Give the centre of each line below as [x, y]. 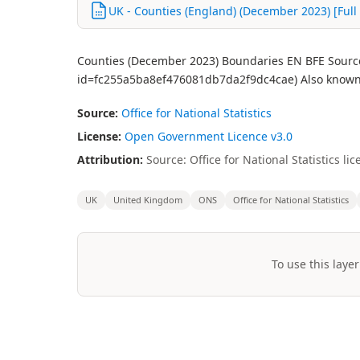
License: [99, 136]
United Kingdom [148, 200]
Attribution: [110, 160]
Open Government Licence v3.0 [209, 136]
